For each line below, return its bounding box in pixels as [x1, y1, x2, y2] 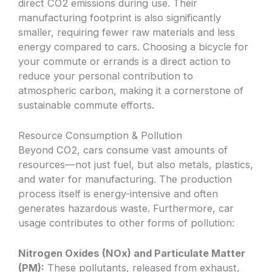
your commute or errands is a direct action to [18, 55, 231, 67]
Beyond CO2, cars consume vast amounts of [18, 144, 228, 157]
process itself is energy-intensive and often [18, 188, 219, 200]
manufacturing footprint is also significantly [18, 11, 222, 24]
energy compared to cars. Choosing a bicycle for [18, 40, 249, 53]
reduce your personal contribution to [18, 69, 194, 82]
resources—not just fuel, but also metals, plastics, [18, 158, 254, 171]
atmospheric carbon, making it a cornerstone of [18, 84, 244, 97]
